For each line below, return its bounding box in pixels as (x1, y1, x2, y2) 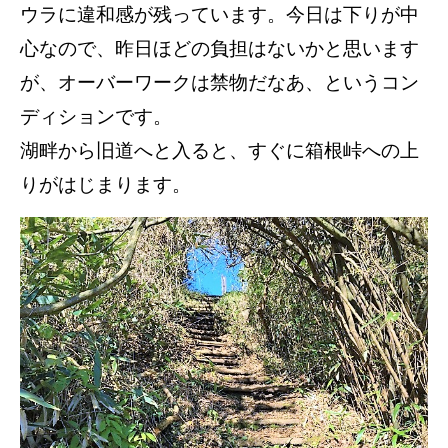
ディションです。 (20, 106, 172, 128)
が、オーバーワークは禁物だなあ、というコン (20, 72, 419, 94)
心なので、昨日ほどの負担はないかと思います (20, 38, 419, 60)
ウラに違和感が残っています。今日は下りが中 (20, 4, 419, 26)
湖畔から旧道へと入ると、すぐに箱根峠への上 (20, 140, 419, 162)
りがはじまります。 (20, 174, 191, 196)
